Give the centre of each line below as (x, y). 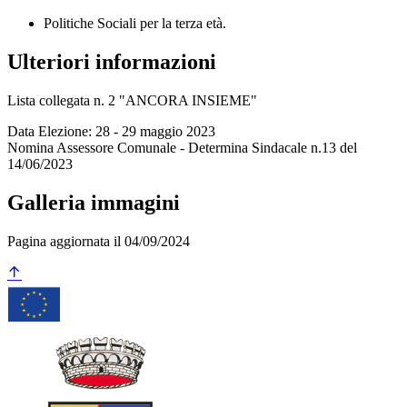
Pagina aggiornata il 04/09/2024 (99, 241)
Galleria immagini (94, 203)
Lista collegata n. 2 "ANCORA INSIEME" (132, 101)
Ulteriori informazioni (112, 62)
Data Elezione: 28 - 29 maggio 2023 (111, 132)
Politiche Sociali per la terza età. (135, 24)
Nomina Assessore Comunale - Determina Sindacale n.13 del (182, 148)
